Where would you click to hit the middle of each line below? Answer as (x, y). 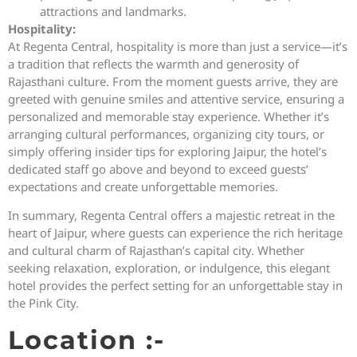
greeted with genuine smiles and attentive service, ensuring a (176, 98)
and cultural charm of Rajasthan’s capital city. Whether (156, 251)
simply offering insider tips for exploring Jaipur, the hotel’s (167, 151)
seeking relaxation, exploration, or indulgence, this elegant (169, 268)
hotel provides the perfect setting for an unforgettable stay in (175, 286)
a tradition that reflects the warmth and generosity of (153, 63)
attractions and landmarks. (113, 11)
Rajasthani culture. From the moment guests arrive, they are (173, 81)
